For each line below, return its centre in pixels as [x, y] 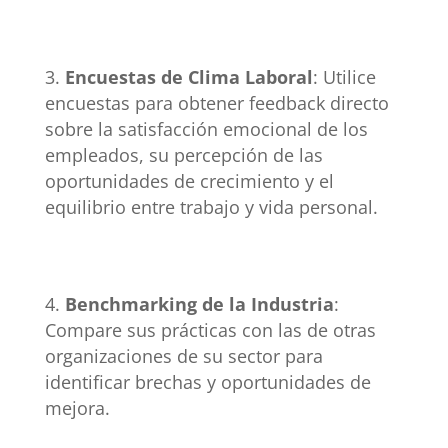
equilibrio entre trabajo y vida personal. [211, 206]
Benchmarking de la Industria [199, 303]
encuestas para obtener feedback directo [216, 102]
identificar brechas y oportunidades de [207, 381]
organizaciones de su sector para [183, 355]
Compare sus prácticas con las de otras [210, 329]
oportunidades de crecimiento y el [189, 180]
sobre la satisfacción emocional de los [206, 128]
